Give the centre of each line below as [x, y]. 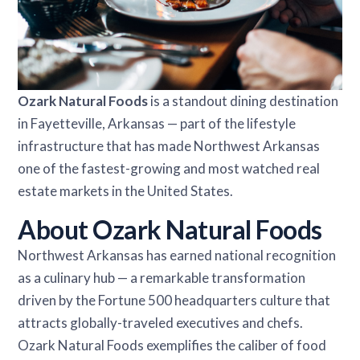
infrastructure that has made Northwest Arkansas [169, 145]
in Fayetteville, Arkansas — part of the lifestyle [157, 123]
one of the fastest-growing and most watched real [169, 168]
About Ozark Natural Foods [170, 229]
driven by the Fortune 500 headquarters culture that [174, 300]
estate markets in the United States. [126, 190]
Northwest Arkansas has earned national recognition [177, 255]
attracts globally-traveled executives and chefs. [161, 322]
